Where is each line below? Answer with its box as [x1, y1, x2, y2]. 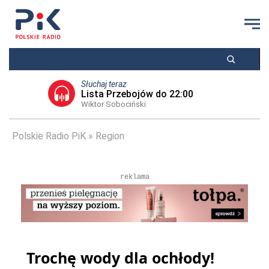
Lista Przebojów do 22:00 [80, 88, 193, 100]
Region [95, 130, 124, 142]
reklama [119, 173, 150, 181]
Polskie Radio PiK [12, 130, 86, 142]
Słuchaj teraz [80, 79, 127, 89]
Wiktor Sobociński [80, 100, 146, 109]
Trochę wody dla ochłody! [26, 247, 214, 268]
